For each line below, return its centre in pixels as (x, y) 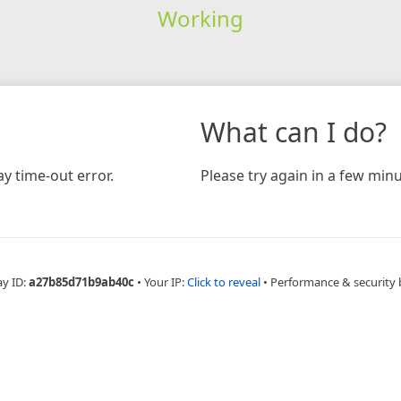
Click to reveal (224, 282)
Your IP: (166, 282)
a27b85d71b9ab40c (81, 282)
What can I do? (294, 132)
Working (200, 18)
